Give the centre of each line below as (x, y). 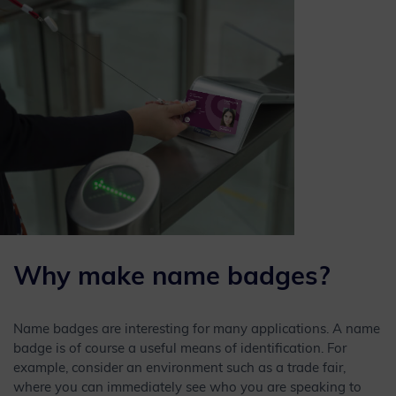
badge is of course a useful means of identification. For (180, 349)
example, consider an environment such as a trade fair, (179, 369)
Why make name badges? (171, 278)
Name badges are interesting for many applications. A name (197, 330)
